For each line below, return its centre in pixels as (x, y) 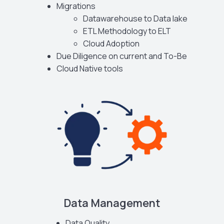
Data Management (112, 203)
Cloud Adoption (111, 43)
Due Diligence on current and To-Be (121, 56)
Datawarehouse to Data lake (135, 18)
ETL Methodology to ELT (127, 31)
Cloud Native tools (89, 68)
